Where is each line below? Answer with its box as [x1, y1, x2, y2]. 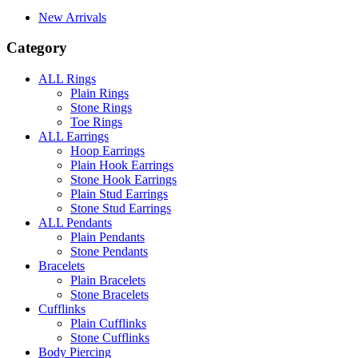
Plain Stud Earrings [70, 187, 168, 201]
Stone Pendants [70, 245, 148, 259]
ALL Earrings [38, 129, 109, 144]
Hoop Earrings [70, 144, 145, 158]
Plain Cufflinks [70, 316, 146, 331]
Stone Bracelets [70, 288, 149, 302]
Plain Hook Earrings [70, 158, 173, 173]
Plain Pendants [70, 230, 145, 245]
